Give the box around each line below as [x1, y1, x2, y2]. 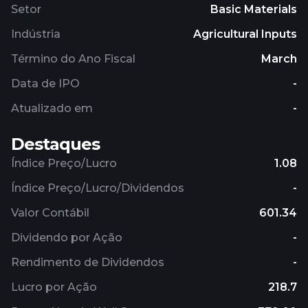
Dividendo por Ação [11, 231, 122, 244]
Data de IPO [11, 77, 80, 90]
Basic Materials [210, 3, 297, 16]
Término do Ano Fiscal [11, 52, 135, 65]
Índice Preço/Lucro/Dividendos [11, 181, 184, 195]
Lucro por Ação [11, 280, 97, 294]
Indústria [11, 27, 60, 41]
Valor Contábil [11, 206, 89, 219]
